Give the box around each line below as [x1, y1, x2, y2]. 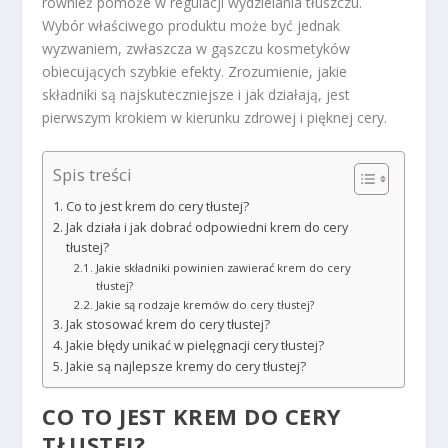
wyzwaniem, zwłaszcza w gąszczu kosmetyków [42, 38, 351, 58]
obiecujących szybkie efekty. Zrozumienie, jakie [42, 61, 348, 81]
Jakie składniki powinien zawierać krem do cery [95, 259, 351, 275]
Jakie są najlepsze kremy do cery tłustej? [65, 357, 306, 375]
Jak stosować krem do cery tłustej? [65, 315, 270, 333]
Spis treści [53, 163, 133, 187]
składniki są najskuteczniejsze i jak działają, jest [42, 84, 351, 104]
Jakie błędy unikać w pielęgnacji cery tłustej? [65, 336, 324, 354]
